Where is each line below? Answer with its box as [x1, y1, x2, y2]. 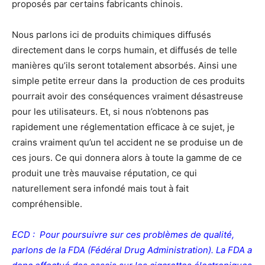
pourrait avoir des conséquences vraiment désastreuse [12, 91, 243, 102]
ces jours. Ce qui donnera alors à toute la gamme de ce [12, 152, 242, 163]
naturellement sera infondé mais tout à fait [12, 183, 189, 194]
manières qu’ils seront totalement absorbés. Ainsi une [12, 60, 237, 71]
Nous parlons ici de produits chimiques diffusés [12, 29, 211, 40]
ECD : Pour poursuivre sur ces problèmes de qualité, [12, 229, 234, 240]
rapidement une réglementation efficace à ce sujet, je [12, 121, 235, 132]
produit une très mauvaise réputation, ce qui [12, 167, 197, 179]
